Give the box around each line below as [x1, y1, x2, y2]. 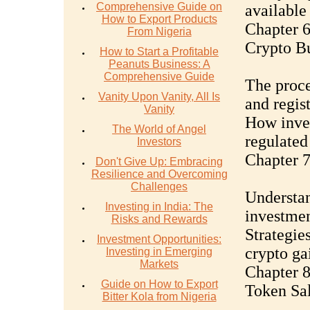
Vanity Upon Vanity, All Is [98, 91, 220, 102]
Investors [137, 136, 181, 147]
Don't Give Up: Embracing [95, 156, 223, 167]
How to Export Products [101, 13, 217, 25]
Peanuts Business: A [108, 58, 210, 70]
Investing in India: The [105, 201, 213, 212]
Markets [140, 258, 179, 270]
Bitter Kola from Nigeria [102, 291, 217, 302]
